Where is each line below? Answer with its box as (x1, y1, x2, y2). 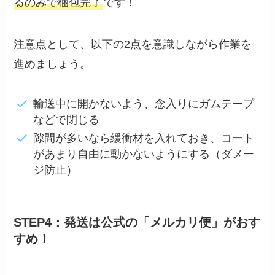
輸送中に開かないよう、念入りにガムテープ (33, 97, 254, 110)
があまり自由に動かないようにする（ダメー (33, 147, 254, 160)
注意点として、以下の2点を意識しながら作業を (14, 37, 252, 50)
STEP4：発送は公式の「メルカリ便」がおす (14, 215, 261, 230)
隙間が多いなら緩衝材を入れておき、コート (33, 131, 254, 144)
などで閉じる (33, 113, 99, 126)
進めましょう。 (14, 57, 91, 70)
